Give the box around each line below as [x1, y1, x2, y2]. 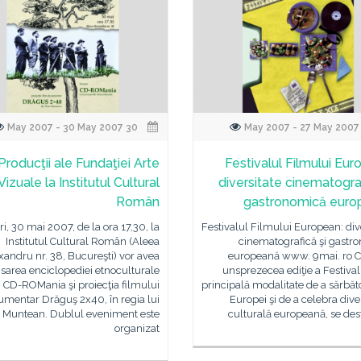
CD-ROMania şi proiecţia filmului [2, 279, 160, 291]
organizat [114, 322, 160, 334]
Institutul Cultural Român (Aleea [5, 235, 160, 247]
